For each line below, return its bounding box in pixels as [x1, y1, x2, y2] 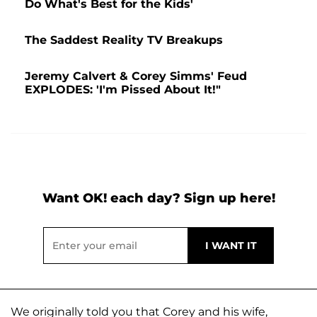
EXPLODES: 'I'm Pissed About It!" [25, 82, 221, 96]
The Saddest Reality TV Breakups [25, 33, 223, 47]
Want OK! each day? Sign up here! [42, 190, 275, 206]
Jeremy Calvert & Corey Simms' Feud [25, 69, 247, 83]
